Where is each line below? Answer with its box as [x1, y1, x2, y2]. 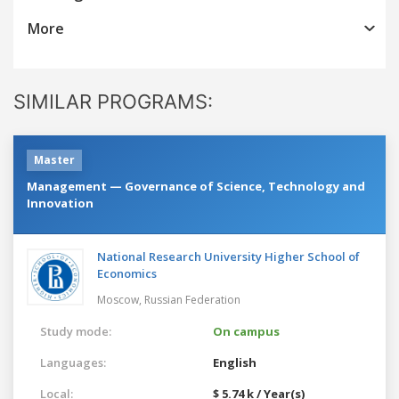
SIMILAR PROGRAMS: [13, 89, 213, 113]
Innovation [27, 194, 94, 211]
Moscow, [97, 291, 144, 307]
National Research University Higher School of [97, 248, 360, 265]
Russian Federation [144, 291, 240, 307]
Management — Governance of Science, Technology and [27, 177, 365, 194]
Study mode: [40, 322, 111, 339]
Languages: [40, 354, 106, 370]
